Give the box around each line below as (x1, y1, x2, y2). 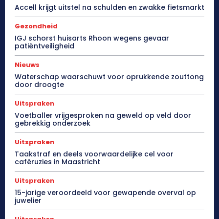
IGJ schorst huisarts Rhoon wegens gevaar (15, 33, 169, 43)
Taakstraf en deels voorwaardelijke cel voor (15, 149, 174, 159)
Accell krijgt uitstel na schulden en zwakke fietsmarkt (15, 2, 204, 12)
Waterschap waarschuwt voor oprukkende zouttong (15, 71, 204, 82)
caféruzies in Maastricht (15, 156, 100, 167)
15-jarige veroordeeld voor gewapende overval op (15, 187, 196, 197)
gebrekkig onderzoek (15, 118, 90, 128)
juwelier (15, 195, 42, 205)
